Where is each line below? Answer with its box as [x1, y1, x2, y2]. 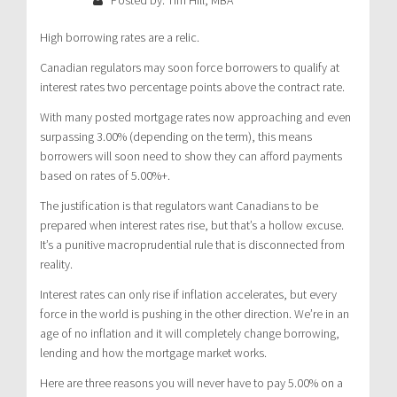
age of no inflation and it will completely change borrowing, [40, 324, 339, 341]
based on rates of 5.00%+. [40, 167, 170, 183]
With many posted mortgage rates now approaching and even [40, 108, 351, 125]
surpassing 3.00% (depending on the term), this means [40, 128, 312, 144]
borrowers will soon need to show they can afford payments [40, 147, 342, 164]
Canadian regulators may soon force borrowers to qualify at [40, 58, 339, 75]
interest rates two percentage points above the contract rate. [40, 78, 345, 95]
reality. [40, 255, 73, 272]
